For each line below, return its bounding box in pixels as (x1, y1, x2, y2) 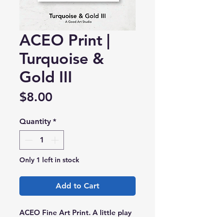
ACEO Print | (19, 30, 110, 50)
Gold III (19, 67, 72, 87)
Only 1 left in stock (19, 155, 79, 165)
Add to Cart (56, 181, 99, 191)
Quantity (19, 117, 51, 126)
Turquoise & (19, 48, 104, 68)
